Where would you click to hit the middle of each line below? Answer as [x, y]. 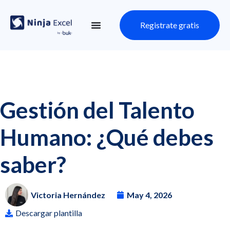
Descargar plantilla [49, 213]
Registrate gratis [170, 25]
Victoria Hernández [68, 195]
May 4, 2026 [149, 195]
